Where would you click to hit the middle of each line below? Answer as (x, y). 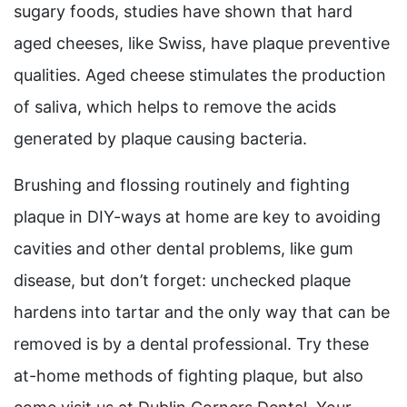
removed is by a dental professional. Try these (191, 344)
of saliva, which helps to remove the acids (175, 107)
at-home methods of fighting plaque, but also (189, 376)
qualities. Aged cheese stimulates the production (200, 75)
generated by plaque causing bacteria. (160, 139)
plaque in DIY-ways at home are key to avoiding (197, 217)
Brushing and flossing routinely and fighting (182, 185)
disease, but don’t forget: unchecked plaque (182, 281)
